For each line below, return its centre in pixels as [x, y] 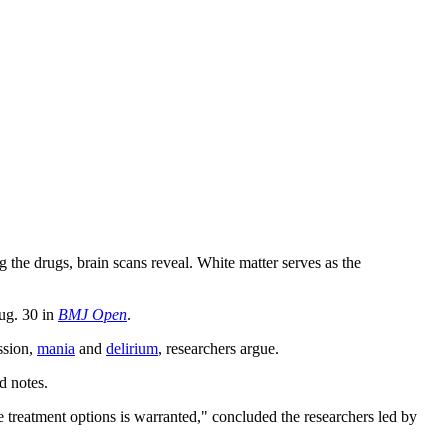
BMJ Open [92, 314]
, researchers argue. [218, 348]
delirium [132, 348]
